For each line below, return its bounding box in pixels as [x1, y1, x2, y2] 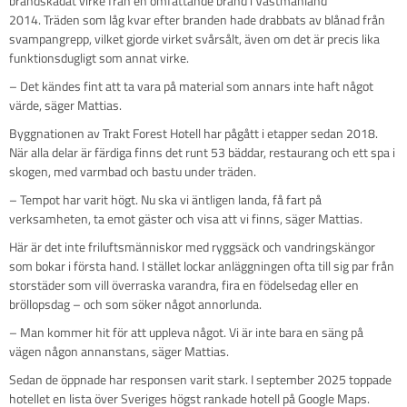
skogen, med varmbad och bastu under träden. [9, 161, 259, 181]
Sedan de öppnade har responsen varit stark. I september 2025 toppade [9, 369, 392, 389]
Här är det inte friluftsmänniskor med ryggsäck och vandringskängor [9, 236, 375, 256]
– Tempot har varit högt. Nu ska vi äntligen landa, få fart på [9, 189, 322, 209]
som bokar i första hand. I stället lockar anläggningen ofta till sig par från [9, 255, 394, 275]
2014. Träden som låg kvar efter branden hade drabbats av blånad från [9, 9, 385, 29]
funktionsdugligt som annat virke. [9, 47, 192, 67]
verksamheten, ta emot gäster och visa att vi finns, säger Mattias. [9, 208, 362, 228]
